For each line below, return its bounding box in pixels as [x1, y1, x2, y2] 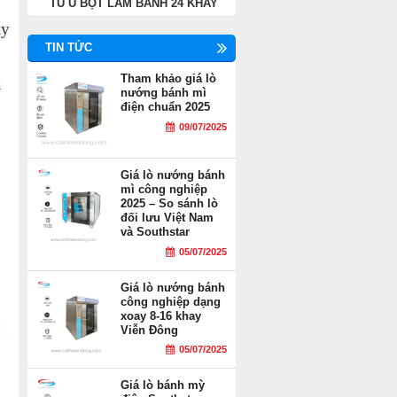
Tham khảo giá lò [121, 72, 216, 85]
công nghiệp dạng [121, 294, 221, 308]
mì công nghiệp [121, 183, 207, 196]
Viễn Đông [121, 323, 178, 337]
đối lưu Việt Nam [121, 211, 214, 224]
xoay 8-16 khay [121, 308, 201, 323]
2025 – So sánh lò [121, 197, 218, 210]
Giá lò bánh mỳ [121, 378, 205, 392]
